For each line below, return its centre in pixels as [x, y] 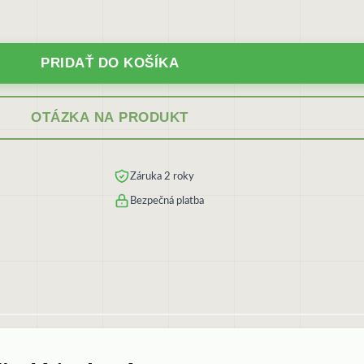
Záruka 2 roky [162, 176]
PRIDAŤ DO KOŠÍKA [110, 63]
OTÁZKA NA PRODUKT [110, 118]
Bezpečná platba [167, 200]
